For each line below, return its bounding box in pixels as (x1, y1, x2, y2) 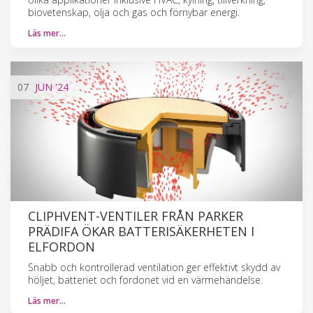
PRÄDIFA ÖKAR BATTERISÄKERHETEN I (28, 222, 254, 240)
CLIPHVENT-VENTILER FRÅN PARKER (28, 207, 243, 224)
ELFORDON (28, 238, 95, 255)
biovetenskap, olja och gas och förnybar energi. (28, 5, 240, 19)
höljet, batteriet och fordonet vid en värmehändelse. (28, 272, 263, 286)
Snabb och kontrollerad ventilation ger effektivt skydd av (28, 260, 280, 274)
